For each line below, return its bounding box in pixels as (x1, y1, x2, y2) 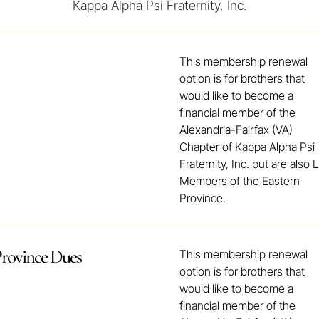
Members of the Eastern (179, 174, 300, 189)
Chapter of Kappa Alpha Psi (179, 140, 315, 155)
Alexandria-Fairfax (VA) (179, 122, 293, 137)
